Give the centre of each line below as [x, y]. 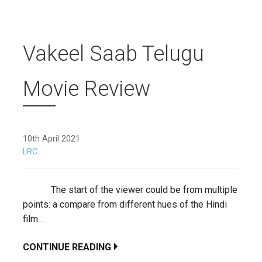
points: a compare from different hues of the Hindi [125, 204]
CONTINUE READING [67, 247]
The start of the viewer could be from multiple [130, 189]
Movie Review [87, 89]
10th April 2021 [51, 139]
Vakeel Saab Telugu [113, 54]
